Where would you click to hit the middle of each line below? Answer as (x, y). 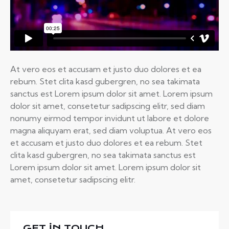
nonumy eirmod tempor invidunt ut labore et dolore (110, 118)
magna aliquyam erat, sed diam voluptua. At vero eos (111, 130)
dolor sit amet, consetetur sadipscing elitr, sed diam (108, 106)
